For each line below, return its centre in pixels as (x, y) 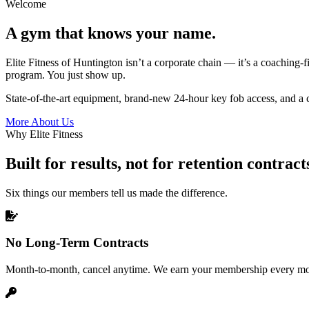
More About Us (40, 121)
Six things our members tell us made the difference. (117, 192)
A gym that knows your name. (111, 33)
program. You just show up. (66, 74)
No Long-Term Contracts (77, 243)
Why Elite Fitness (44, 134)
